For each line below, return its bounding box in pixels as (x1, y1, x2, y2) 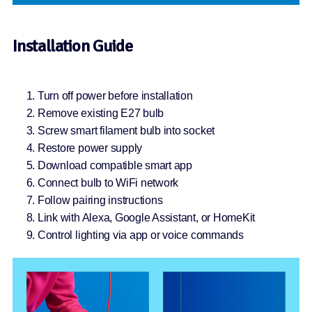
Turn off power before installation (37, 89, 193, 102)
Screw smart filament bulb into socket (37, 124, 215, 136)
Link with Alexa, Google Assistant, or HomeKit (37, 211, 256, 224)
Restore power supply (37, 141, 143, 154)
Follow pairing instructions (37, 194, 163, 206)
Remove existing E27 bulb (37, 107, 164, 119)
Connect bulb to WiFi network (37, 176, 179, 189)
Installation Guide (12, 35, 133, 56)
